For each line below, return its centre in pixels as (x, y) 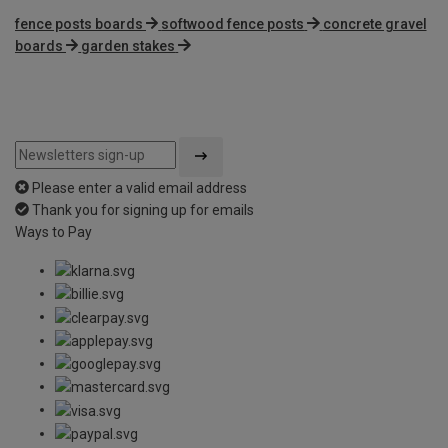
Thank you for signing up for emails (143, 209)
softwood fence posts (233, 23)
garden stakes (128, 45)
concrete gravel (374, 23)
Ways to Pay (53, 231)
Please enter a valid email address (139, 187)
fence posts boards (79, 23)
